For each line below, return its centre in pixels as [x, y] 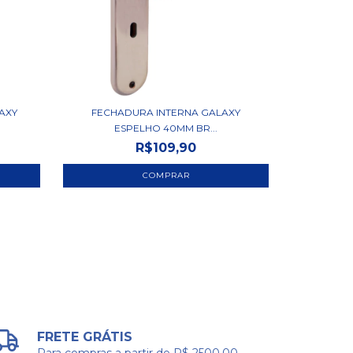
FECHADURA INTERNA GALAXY [166, 113]
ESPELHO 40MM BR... [166, 128]
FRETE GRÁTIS [85, 337]
